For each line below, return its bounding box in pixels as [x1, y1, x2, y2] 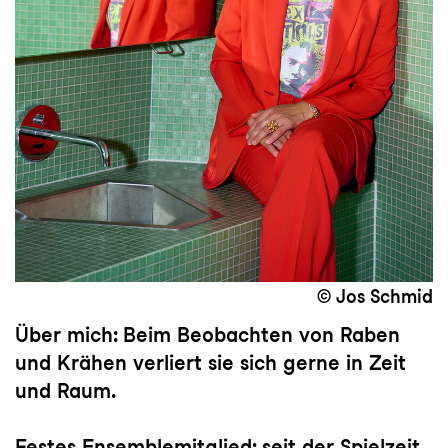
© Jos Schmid [317, 286, 433, 308]
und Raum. [15, 378, 116, 403]
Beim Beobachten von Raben [123, 322, 400, 347]
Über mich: [15, 322, 123, 347]
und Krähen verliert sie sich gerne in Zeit [15, 350, 406, 375]
